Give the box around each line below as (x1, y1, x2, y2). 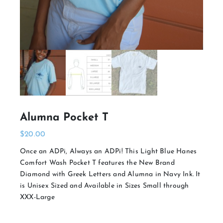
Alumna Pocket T (20, 111, 109, 123)
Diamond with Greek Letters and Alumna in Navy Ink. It (20, 170, 201, 178)
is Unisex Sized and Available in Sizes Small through (20, 182, 189, 190)
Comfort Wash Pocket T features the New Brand (20, 159, 175, 167)
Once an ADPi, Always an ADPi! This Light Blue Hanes (20, 147, 197, 155)
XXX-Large (20, 193, 55, 201)
